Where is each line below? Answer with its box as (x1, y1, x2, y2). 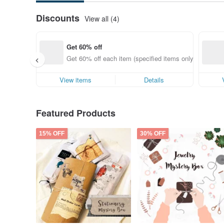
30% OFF (140, 130, 165, 137)
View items (59, 75, 92, 84)
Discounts (36, 11, 79, 24)
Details (144, 75, 164, 84)
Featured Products (36, 106, 115, 119)
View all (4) (84, 13, 119, 23)
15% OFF (39, 130, 64, 137)
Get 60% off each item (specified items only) (66, 53, 195, 63)
